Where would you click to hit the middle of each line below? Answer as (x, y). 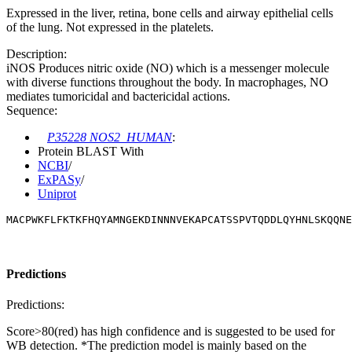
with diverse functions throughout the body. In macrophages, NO (167, 82)
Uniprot (57, 194)
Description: (37, 54)
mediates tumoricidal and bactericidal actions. (118, 97)
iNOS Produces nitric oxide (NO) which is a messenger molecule (168, 68)
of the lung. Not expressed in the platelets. (110, 27)
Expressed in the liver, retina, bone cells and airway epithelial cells (170, 13)
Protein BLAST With (91, 152)
